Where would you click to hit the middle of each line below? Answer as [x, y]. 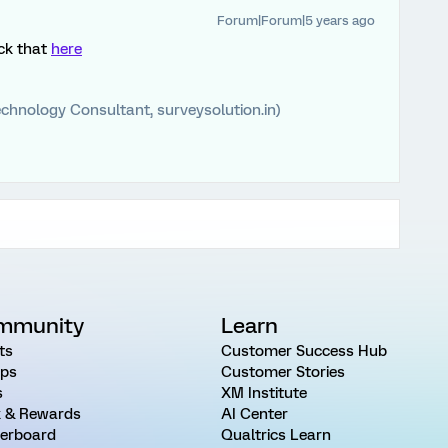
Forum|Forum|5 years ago [296, 20]
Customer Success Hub [303, 351]
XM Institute [263, 393]
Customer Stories [282, 372]
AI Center [254, 414]
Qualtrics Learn [275, 435]
